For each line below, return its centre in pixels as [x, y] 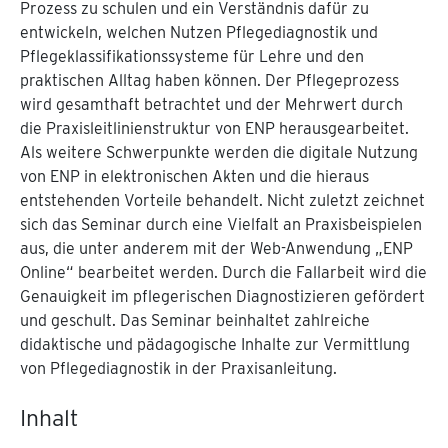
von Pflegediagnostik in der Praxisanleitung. [178, 368]
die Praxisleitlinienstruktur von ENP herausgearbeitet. [214, 128]
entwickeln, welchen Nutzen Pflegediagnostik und [199, 32]
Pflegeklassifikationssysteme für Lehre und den [192, 56]
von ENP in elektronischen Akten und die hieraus [194, 176]
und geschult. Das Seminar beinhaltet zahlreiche [195, 320]
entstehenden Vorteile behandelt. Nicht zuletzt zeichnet [222, 200]
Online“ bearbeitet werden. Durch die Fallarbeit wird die [223, 272]
